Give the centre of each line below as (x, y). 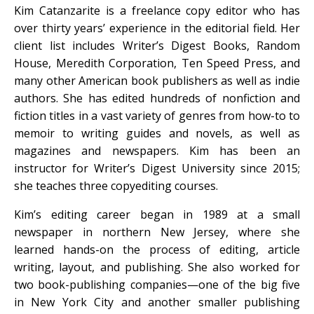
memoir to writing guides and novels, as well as (157, 133)
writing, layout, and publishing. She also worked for (157, 267)
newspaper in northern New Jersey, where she (157, 232)
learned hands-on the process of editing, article (157, 249)
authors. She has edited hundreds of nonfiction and (157, 98)
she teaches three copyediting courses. (116, 185)
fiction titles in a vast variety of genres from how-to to (157, 115)
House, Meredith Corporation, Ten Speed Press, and (157, 63)
